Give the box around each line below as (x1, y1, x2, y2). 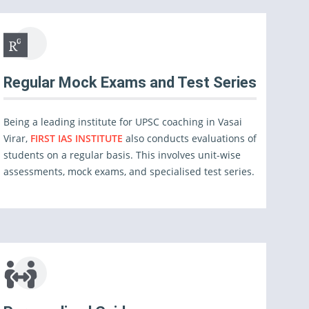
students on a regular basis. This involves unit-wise (3, 148, 241, 161)
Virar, (3, 132, 31, 145)
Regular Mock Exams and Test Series (3, 74, 257, 91)
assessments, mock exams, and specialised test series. (3, 165, 255, 178)
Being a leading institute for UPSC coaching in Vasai (3, 115, 243, 128)
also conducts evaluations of (126, 132, 257, 145)
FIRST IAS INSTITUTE (30, 132, 126, 145)
